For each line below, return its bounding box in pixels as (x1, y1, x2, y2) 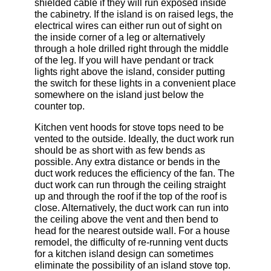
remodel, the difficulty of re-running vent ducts (34, 237, 228, 247)
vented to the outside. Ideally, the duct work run (34, 133, 234, 144)
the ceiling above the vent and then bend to (34, 214, 218, 224)
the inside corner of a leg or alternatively (34, 31, 205, 42)
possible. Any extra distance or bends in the (34, 156, 220, 167)
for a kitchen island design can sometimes (34, 248, 214, 259)
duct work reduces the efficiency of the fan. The (34, 168, 235, 178)
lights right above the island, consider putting (34, 66, 225, 77)
